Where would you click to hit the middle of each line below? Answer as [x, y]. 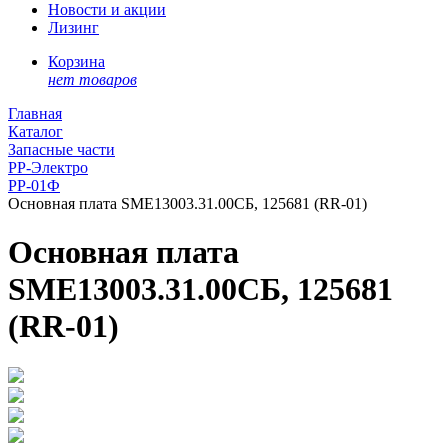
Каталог [35, 131]
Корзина [76, 61]
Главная [35, 113]
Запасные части [61, 149]
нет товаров [92, 79]
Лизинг [73, 27]
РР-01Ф [34, 185]
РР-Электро [48, 167]
